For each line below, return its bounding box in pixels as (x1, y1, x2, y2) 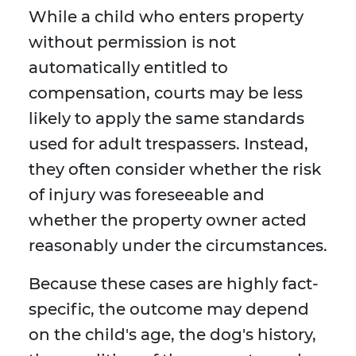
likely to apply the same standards (29, 109, 304, 129)
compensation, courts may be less (29, 83, 303, 103)
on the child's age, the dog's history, (29, 325, 316, 345)
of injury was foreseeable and (29, 185, 265, 205)
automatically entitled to (29, 58, 228, 78)
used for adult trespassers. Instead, (29, 134, 308, 154)
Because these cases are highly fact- (29, 274, 319, 294)
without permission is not (29, 33, 236, 52)
